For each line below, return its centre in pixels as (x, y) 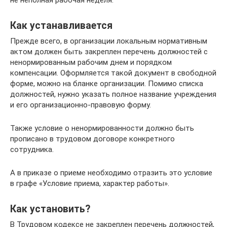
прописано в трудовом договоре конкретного (92, 139)
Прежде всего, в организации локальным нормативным (109, 41)
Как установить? (50, 209)
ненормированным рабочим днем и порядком (91, 62)
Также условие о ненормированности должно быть (102, 128)
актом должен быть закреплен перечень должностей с (109, 51)
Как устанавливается (61, 25)
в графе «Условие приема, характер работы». (90, 183)
